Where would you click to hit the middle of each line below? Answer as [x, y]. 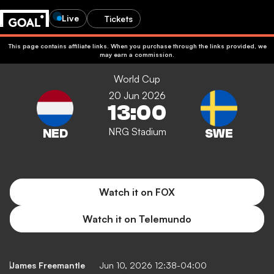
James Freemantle [47, 265]
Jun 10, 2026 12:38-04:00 [153, 265]
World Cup [137, 79]
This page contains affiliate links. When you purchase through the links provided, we [137, 46]
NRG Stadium [137, 131]
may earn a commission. [137, 54]
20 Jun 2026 [137, 95]
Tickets [119, 18]
